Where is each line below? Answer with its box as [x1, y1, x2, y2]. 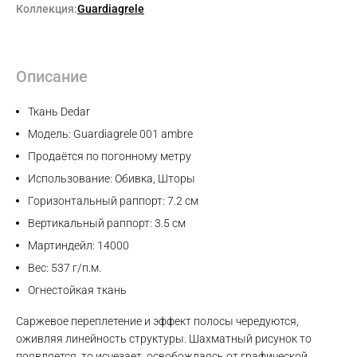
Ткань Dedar [28, 105, 90, 119]
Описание [16, 67, 88, 87]
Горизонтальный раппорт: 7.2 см [28, 194, 198, 208]
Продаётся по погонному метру [28, 150, 191, 163]
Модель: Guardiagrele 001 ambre [28, 127, 193, 141]
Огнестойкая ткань [28, 284, 127, 297]
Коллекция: [16, 2, 77, 16]
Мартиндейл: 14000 [28, 239, 129, 253]
